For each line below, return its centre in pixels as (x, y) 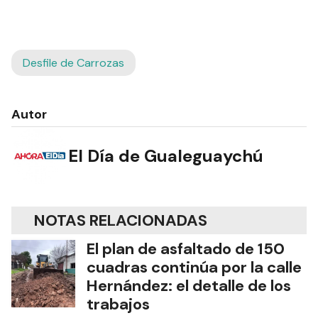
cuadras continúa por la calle (194, 267)
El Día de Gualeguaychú (166, 155)
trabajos (118, 304)
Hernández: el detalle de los (189, 286)
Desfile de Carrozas (73, 63)
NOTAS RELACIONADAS (121, 220)
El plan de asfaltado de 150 (186, 249)
